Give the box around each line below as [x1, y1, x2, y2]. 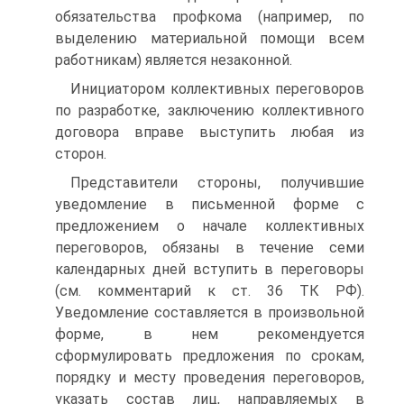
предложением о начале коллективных [55, 217, 364, 234]
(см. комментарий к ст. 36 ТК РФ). [55, 282, 364, 299]
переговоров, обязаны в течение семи [55, 239, 364, 256]
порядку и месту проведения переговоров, [55, 369, 364, 386]
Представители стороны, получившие [70, 174, 364, 191]
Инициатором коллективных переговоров [70, 80, 364, 97]
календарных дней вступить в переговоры [55, 261, 364, 278]
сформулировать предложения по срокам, [55, 347, 364, 364]
